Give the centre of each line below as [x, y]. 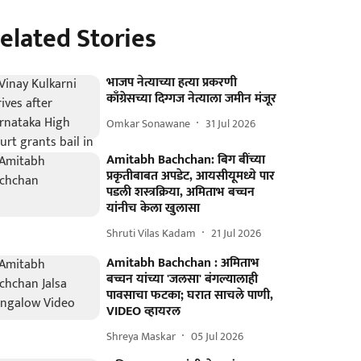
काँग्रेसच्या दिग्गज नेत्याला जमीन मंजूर [192, 99]
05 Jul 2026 [218, 336]
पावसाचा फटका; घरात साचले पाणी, [190, 296]
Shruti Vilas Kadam [151, 233]
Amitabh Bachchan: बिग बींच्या [186, 160]
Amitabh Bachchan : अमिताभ [183, 263]
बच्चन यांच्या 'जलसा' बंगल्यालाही [183, 280]
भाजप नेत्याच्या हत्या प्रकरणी [172, 83]
